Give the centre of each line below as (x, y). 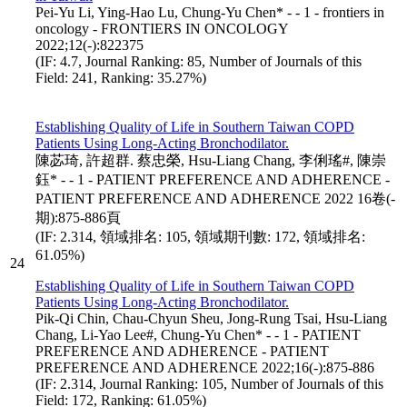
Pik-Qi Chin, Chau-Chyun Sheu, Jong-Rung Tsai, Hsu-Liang (211, 318)
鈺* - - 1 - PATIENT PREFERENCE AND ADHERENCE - (213, 179)
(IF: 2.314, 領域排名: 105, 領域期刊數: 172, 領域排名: (200, 236)
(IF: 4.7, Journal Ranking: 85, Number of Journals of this (199, 61)
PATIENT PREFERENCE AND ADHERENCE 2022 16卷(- (215, 198)
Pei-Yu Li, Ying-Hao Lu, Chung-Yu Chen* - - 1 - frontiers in (210, 12)
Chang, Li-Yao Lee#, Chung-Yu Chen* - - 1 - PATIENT (198, 334)
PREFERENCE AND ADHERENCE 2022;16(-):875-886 (205, 367)
